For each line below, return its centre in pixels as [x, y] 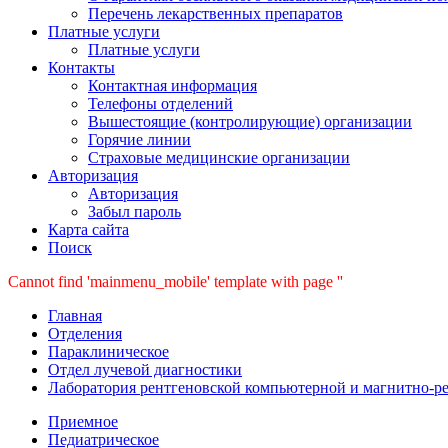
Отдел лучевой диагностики [145, 369]
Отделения [85, 333]
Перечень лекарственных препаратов [215, 13]
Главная [75, 315]
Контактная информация [172, 85]
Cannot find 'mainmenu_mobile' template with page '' [175, 281]
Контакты [81, 67]
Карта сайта [88, 229]
